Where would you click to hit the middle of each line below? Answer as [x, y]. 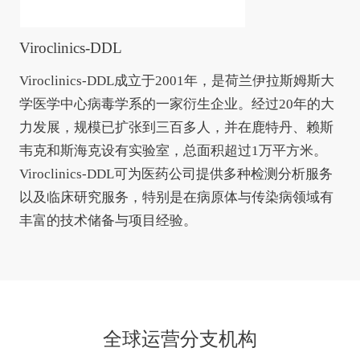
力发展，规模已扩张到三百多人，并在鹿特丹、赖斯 [176, 128]
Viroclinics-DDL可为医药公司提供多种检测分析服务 [176, 174]
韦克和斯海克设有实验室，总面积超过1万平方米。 [173, 151]
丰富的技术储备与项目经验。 [108, 221]
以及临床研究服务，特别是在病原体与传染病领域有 [176, 198]
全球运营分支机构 [180, 339]
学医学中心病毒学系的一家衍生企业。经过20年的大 [176, 104]
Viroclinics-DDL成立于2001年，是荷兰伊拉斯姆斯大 [176, 81]
